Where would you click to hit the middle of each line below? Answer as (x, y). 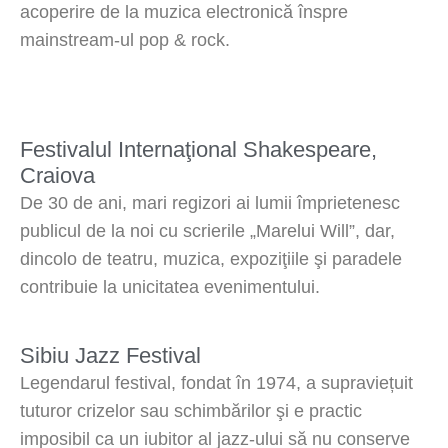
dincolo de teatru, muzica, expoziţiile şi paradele (211, 258)
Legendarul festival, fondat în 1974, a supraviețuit (216, 382)
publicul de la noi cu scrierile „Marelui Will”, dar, (207, 230)
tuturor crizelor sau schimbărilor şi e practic (191, 410)
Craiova (57, 175)
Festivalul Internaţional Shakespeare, (198, 149)
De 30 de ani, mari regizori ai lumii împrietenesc (210, 202)
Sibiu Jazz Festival (110, 355)
